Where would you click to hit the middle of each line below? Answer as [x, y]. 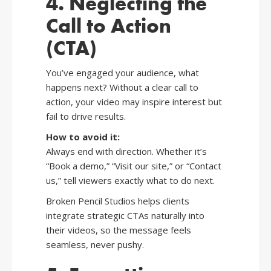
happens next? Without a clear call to [122, 87]
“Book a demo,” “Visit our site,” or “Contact [134, 166]
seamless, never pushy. [95, 245]
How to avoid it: [83, 137]
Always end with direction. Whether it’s [126, 152]
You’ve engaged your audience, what [122, 73]
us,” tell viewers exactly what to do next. [130, 181]
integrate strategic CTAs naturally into [125, 216]
